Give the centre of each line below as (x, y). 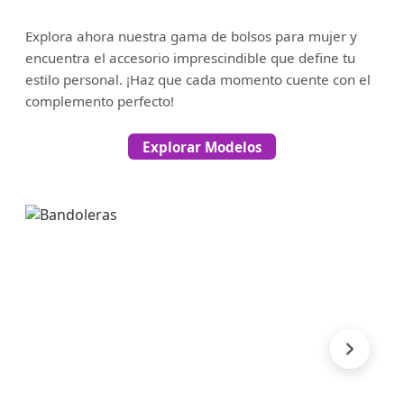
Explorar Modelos (202, 147)
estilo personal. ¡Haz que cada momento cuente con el (198, 80)
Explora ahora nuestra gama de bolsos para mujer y (191, 37)
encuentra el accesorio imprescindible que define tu (190, 58)
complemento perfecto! (100, 101)
